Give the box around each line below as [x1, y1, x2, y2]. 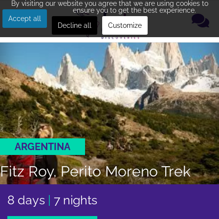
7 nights [54, 193, 97, 207]
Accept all [8, 15, 41, 22]
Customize [108, 22, 142, 29]
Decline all [58, 22, 91, 29]
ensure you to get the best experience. [72, 6, 196, 14]
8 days [7, 193, 48, 207]
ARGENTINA [15, 141, 70, 153]
